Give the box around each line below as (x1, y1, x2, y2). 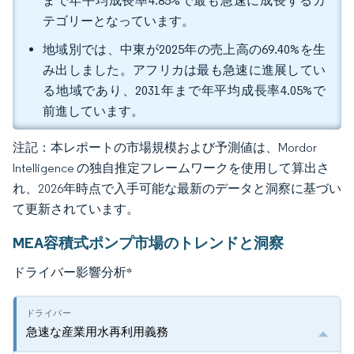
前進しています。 (43, 104, 144, 119)
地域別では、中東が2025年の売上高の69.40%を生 (43, 42, 326, 57)
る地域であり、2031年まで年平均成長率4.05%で (43, 83, 326, 98)
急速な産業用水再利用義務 (26, 324, 168, 339)
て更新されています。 (13, 201, 139, 217)
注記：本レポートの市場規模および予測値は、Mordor (13, 140, 317, 155)
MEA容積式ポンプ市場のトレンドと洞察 (13, 233, 284, 252)
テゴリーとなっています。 (43, 13, 194, 28)
